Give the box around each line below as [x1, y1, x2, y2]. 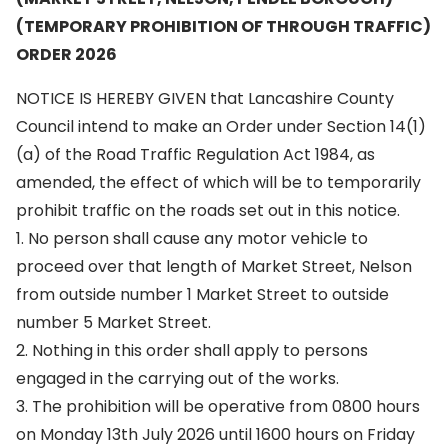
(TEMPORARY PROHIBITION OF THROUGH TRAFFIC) [16, 15, 431, 38]
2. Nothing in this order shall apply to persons [16, 339, 368, 362]
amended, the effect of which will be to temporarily [16, 171, 421, 194]
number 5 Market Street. [16, 311, 211, 334]
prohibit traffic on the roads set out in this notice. [16, 199, 400, 222]
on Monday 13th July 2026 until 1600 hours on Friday [16, 423, 415, 446]
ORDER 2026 [16, 43, 117, 66]
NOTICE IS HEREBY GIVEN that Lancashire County [16, 87, 394, 110]
